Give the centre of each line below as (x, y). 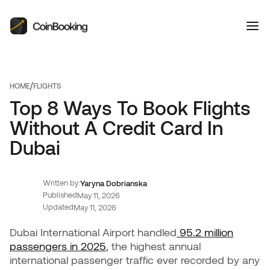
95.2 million (205, 232)
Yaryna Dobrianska (114, 183)
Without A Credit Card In (116, 127)
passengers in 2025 (58, 246)
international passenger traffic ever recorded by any (135, 260)
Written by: (61, 183)
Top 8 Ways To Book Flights (130, 107)
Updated (58, 207)
